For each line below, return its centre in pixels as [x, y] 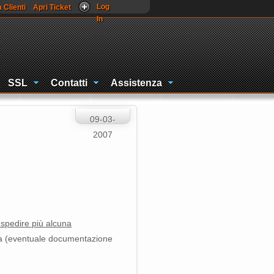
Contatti [69, 83]
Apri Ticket [52, 7]
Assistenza [136, 83]
